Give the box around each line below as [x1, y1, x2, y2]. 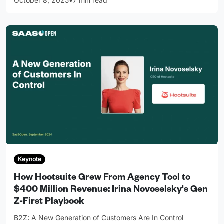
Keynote [17, 155, 41, 163]
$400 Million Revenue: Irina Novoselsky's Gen [14, 185, 208, 196]
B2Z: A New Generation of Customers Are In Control [14, 213, 183, 222]
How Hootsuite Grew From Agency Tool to [14, 173, 190, 184]
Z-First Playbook [14, 197, 84, 208]
